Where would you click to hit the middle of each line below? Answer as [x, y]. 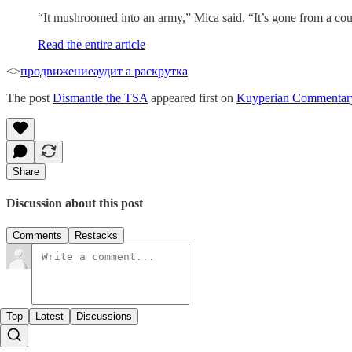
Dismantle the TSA [100, 97]
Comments [37, 236]
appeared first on [192, 97]
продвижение [57, 71]
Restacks [96, 236]
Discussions [104, 317]
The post [29, 97]
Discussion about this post [75, 203]
